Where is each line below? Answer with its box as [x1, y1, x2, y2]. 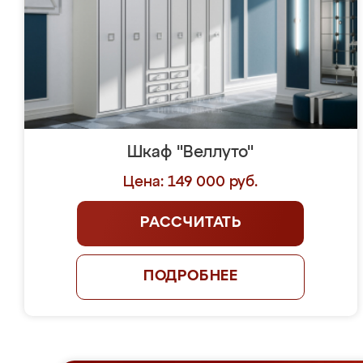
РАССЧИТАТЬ [139, 216, 241, 230]
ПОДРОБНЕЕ [143, 269, 239, 284]
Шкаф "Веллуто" [127, 144, 254, 160]
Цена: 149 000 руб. [123, 175, 258, 190]
